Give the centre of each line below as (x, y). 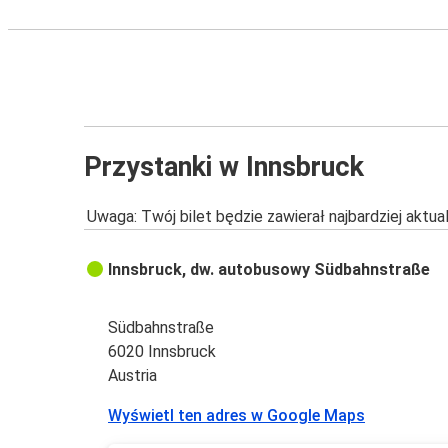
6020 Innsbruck (162, 352)
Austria (133, 376)
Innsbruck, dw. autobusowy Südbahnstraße (269, 270)
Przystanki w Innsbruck (224, 166)
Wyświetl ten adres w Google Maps (237, 416)
